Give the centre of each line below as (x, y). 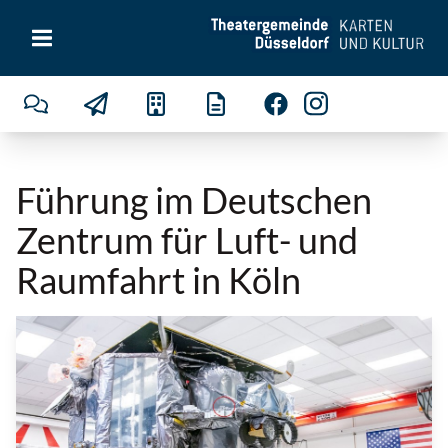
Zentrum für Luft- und (187, 240)
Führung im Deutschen (194, 200)
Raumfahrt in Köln (158, 280)
